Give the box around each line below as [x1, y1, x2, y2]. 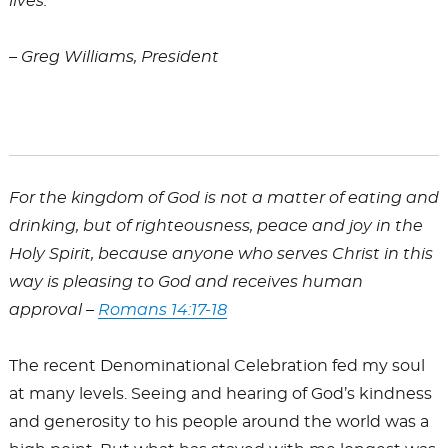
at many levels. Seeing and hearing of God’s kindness [8, 385, 432, 402]
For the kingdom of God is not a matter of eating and [8, 189, 439, 206]
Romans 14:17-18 [97, 301, 227, 318]
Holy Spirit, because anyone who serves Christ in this [8, 245, 433, 262]
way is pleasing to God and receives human [8, 273, 363, 290]
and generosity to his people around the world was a [8, 413, 429, 430]
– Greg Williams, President [8, 48, 219, 65]
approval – [8, 301, 98, 318]
